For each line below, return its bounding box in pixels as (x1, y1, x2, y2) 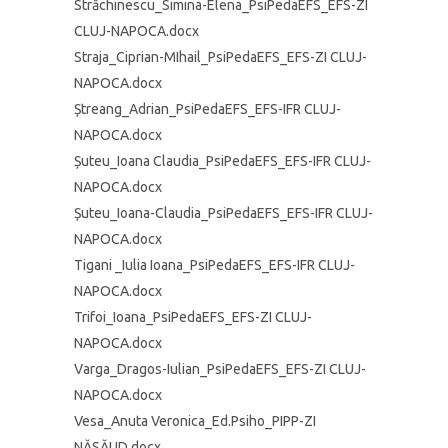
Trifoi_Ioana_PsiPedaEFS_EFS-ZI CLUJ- (74, 309, 312, 325)
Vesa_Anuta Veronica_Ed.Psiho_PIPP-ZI (74, 413, 316, 429)
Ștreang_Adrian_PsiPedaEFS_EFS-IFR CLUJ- (74, 101, 341, 117)
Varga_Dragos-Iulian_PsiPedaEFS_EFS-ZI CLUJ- (74, 361, 366, 377)
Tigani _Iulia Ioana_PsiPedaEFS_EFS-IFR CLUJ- (74, 257, 355, 273)
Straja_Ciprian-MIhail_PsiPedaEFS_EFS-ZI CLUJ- (74, 49, 367, 65)
